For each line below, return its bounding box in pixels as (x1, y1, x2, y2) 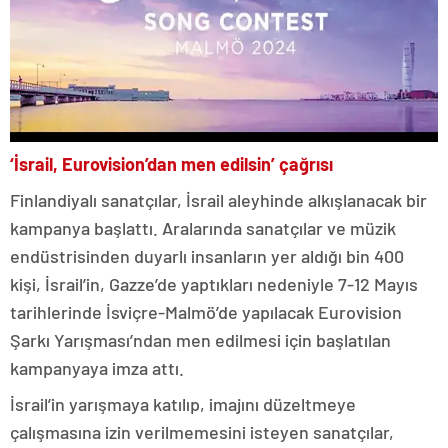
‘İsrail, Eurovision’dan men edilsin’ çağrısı (10, 153, 333, 176)
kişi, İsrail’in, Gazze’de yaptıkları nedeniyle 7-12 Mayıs (10, 273, 418, 296)
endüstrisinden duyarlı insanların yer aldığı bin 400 (10, 245, 404, 268)
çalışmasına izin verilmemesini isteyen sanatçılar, (10, 421, 394, 444)
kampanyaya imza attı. (10, 357, 184, 380)
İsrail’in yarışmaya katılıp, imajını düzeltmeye (10, 393, 356, 416)
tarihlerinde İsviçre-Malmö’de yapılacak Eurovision (10, 301, 402, 324)
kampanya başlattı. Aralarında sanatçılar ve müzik (10, 217, 396, 240)
